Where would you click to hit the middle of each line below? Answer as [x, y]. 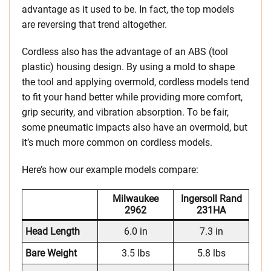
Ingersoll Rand [211, 199]
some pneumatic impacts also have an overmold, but [135, 128]
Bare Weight [51, 253]
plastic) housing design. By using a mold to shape [128, 67]
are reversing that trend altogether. [94, 25]
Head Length [53, 232]
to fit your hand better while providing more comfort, [132, 97]
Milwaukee [135, 199]
